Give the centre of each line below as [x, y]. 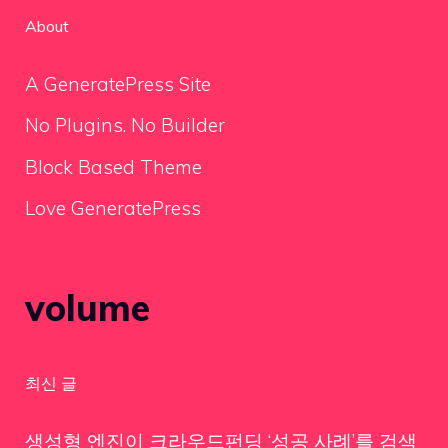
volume [87, 307]
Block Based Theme [113, 166]
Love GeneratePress [113, 208]
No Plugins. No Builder [125, 125]
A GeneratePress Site [118, 83]
